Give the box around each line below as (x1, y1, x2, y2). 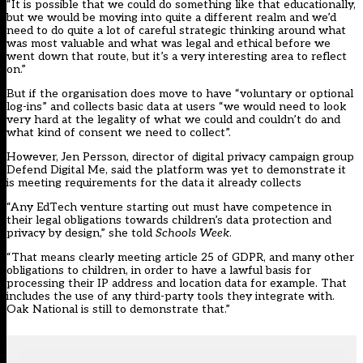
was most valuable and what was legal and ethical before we (6, 36, 331, 51)
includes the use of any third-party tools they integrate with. (6, 289, 335, 304)
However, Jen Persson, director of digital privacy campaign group (6, 150, 354, 164)
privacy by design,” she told (6, 226, 156, 241)
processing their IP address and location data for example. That (6, 276, 347, 291)
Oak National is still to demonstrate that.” (6, 302, 230, 317)
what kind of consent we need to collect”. (6, 126, 231, 140)
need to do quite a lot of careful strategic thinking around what (6, 23, 346, 38)
